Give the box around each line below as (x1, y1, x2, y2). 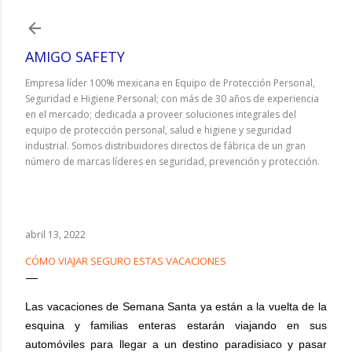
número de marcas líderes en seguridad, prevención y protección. (25, 155, 320, 168)
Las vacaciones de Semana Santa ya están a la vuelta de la (25, 300, 327, 313)
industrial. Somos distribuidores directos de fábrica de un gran (25, 139, 306, 152)
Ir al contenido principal (105, 10, 247, 28)
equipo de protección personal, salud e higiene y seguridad (25, 123, 291, 137)
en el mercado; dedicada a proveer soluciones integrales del (25, 108, 296, 121)
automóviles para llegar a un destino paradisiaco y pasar (25, 338, 327, 350)
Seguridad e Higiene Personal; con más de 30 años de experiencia (25, 92, 319, 105)
